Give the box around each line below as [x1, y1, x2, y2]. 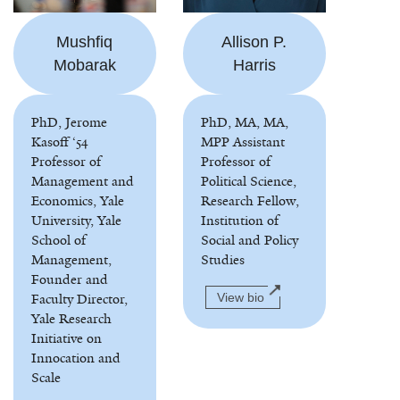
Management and [30, 171, 134, 190]
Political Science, [200, 171, 296, 190]
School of [30, 230, 86, 249]
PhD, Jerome [30, 112, 107, 131]
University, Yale [30, 211, 121, 229]
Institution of [200, 211, 279, 229]
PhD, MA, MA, [200, 112, 288, 131]
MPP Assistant [200, 132, 285, 151]
